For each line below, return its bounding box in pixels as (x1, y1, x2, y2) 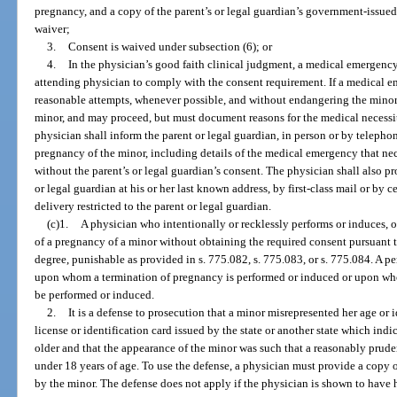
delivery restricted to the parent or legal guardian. (35, 199, 272, 214)
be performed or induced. (35, 288, 155, 302)
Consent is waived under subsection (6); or (67, 40, 272, 54)
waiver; (35, 22, 71, 36)
